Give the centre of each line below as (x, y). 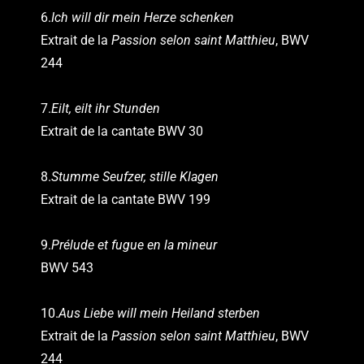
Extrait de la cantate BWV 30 (122, 131)
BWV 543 (67, 267)
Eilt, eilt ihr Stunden (106, 108)
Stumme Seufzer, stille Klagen (135, 176)
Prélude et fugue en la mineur (134, 245)
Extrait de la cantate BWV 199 (126, 199)
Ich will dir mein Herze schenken (143, 17)
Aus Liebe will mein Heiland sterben (159, 313)
